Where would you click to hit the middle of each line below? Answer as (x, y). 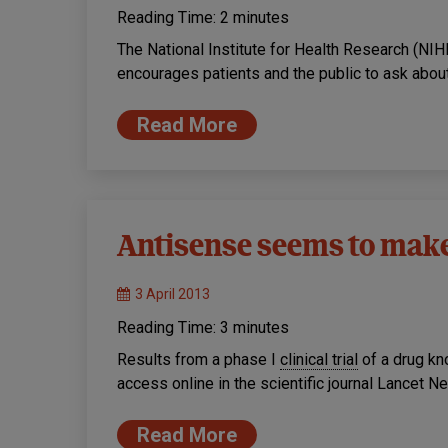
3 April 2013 (172, 294)
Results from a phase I (198, 360)
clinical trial (319, 360)
